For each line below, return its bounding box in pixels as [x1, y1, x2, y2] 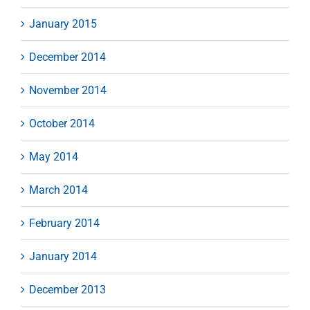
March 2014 [29, 183, 88, 197]
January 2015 [29, 17, 97, 31]
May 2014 [29, 150, 78, 164]
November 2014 [29, 84, 107, 98]
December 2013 [29, 283, 106, 297]
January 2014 [29, 250, 97, 264]
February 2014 [29, 217, 100, 230]
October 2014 [29, 117, 95, 131]
